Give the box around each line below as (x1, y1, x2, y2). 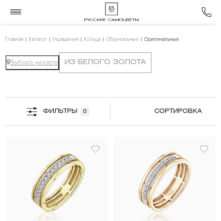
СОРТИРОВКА (154, 109, 202, 114)
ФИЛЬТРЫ (42, 109, 77, 114)
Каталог (29, 37, 47, 43)
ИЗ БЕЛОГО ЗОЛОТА (65, 59, 146, 66)
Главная (5, 37, 23, 43)
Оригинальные (144, 37, 179, 43)
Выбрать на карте (10, 60, 58, 67)
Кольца (84, 37, 101, 43)
